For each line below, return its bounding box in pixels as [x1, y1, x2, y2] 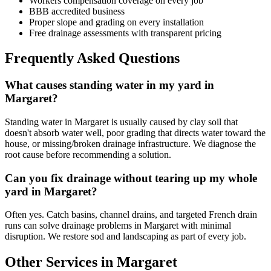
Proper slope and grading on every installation [29, 16, 204, 27]
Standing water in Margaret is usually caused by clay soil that [5, 117, 238, 128]
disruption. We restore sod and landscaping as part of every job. [5, 231, 246, 242]
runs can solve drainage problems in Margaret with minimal [5, 220, 231, 231]
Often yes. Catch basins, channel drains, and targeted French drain [5, 209, 257, 220]
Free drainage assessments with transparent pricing [29, 27, 221, 38]
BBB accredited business [29, 5, 125, 16]
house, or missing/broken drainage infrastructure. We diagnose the [5, 139, 256, 149]
